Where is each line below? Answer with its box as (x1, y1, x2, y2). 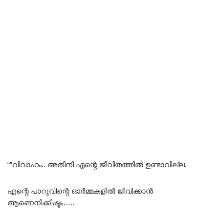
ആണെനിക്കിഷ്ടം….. (7, 198, 74, 207)
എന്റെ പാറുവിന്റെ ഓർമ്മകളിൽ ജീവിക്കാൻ (7, 186, 153, 195)
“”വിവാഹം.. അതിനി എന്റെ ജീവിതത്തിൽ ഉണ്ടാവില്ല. (7, 160, 187, 169)
